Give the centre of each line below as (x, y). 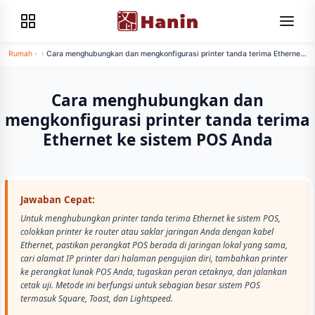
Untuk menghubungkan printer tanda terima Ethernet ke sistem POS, (150, 218)
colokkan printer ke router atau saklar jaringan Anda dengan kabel (147, 232)
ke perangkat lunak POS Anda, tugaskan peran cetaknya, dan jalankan (154, 272)
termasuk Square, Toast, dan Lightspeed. (97, 298)
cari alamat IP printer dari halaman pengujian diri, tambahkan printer (154, 258)
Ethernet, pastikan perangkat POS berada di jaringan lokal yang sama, (154, 245)
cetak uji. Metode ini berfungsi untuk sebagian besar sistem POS (140, 285)
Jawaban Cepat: (58, 200)
